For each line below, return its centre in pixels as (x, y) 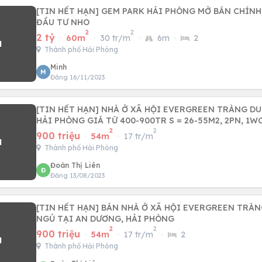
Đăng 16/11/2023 (77, 77)
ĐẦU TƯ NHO (63, 22)
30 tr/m (115, 38)
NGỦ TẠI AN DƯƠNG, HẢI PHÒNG (105, 219)
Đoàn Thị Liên (75, 165)
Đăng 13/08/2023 (77, 175)
